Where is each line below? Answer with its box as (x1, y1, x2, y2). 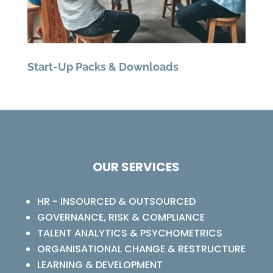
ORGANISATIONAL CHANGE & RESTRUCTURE (37, 242, 246, 257)
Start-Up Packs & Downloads (27, 60, 179, 74)
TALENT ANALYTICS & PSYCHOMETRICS (37, 226, 222, 241)
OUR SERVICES (93, 158, 180, 176)
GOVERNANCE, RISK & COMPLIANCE (37, 210, 205, 225)
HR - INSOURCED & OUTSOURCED (37, 194, 196, 209)
